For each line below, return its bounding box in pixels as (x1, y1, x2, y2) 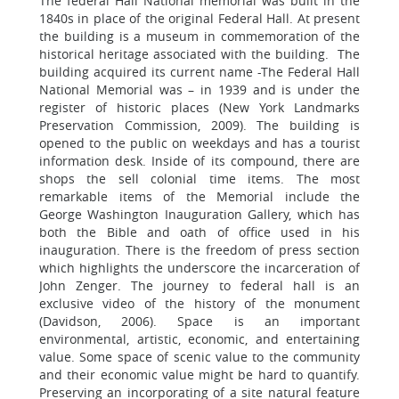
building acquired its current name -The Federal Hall (39, 63, 360, 80)
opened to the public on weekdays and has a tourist (39, 134, 360, 151)
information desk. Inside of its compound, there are (39, 152, 360, 169)
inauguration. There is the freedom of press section (39, 241, 360, 258)
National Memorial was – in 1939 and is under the (39, 81, 360, 98)
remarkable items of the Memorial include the (39, 188, 360, 205)
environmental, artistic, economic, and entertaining (39, 330, 360, 347)
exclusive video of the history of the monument (39, 295, 360, 312)
